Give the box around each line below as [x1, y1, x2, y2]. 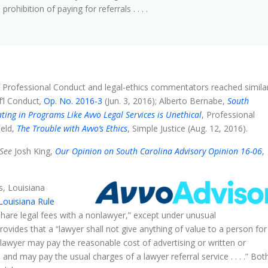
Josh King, [12, 145, 55, 157]
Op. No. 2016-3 [44, 95, 102, 106]
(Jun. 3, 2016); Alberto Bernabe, [102, 95, 227, 106]
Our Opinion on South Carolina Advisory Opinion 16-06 [55, 145, 262, 157]
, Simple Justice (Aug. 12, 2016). [127, 122, 248, 134]
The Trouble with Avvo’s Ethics [17, 122, 127, 134]
